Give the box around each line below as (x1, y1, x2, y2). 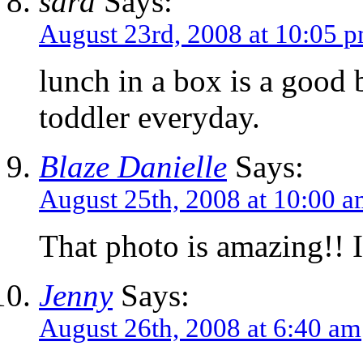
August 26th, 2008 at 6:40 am (39, 314, 361, 344)
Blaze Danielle (39, 149, 227, 185)
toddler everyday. (39, 100, 260, 135)
